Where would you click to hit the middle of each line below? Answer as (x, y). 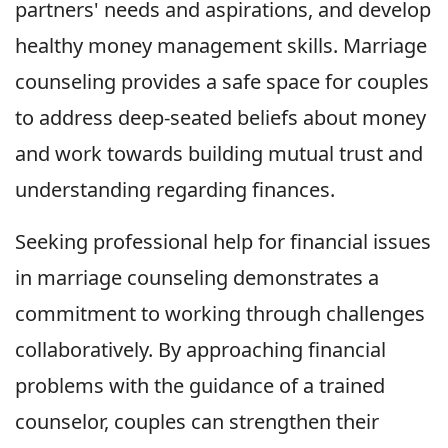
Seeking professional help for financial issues (223, 242)
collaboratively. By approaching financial (200, 350)
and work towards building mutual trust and (219, 154)
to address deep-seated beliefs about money (220, 118)
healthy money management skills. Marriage (221, 46)
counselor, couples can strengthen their (197, 422)
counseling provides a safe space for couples (222, 82)
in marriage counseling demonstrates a (197, 278)
